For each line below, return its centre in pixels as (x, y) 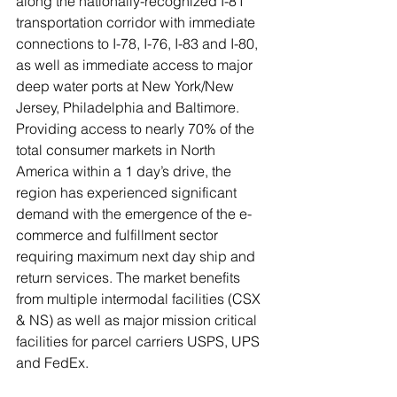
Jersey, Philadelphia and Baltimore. (129, 107)
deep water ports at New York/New (127, 86)
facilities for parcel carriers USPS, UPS (140, 341)
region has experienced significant (128, 192)
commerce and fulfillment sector (119, 235)
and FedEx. (52, 362)
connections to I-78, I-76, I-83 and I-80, (139, 43)
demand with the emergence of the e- (134, 214)
